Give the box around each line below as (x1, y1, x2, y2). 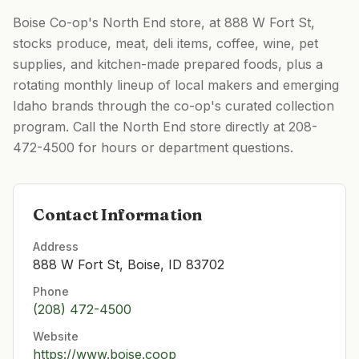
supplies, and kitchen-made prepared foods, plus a (13, 56, 323, 72)
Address (33, 240, 79, 253)
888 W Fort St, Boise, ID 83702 (33, 256, 224, 272)
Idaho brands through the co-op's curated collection (13, 98, 334, 114)
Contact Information (33, 204, 203, 224)
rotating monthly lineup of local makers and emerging (13, 77, 339, 93)
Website (33, 329, 79, 343)
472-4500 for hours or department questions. (13, 139, 293, 155)
